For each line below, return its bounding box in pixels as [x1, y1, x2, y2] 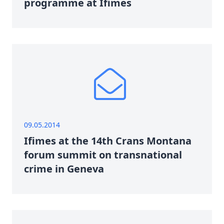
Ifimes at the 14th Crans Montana [24, 134, 191, 147]
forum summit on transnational [24, 148, 182, 161]
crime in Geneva [24, 162, 104, 175]
